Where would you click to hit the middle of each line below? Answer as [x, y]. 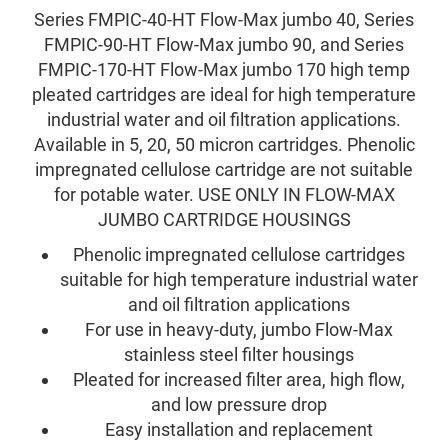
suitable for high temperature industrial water [239, 279]
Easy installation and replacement [239, 429]
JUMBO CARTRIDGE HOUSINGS [224, 219]
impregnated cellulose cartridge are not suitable [224, 169]
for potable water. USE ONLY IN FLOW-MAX [224, 194]
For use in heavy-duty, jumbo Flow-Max [239, 329]
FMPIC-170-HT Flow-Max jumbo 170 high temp [224, 69]
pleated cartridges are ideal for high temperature [224, 94]
